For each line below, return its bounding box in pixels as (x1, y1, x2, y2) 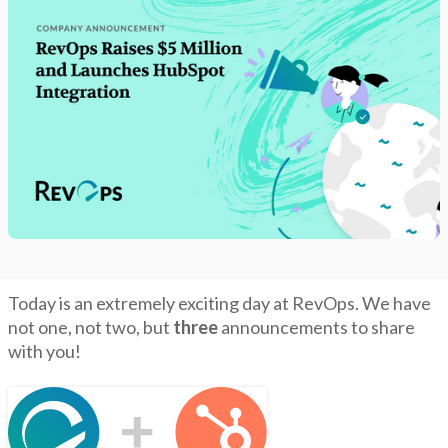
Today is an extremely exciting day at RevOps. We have (8, 291, 431, 314)
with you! (8, 339, 81, 362)
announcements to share (221, 315, 415, 338)
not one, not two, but (8, 315, 173, 338)
